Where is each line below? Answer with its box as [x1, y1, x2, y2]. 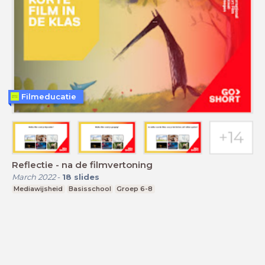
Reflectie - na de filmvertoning [12, 159, 153, 171]
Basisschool [68, 185, 111, 193]
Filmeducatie [21, 91, 76, 101]
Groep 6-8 [117, 185, 153, 193]
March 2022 [12, 172, 56, 182]
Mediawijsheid [14, 185, 63, 193]
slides [74, 172, 99, 182]
